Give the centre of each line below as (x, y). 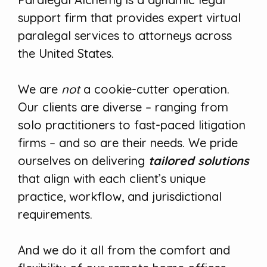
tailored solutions (199, 161)
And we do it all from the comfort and (124, 250)
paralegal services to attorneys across (125, 36)
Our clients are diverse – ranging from (123, 107)
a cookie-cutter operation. (155, 89)
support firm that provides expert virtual (129, 18)
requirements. (55, 215)
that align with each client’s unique (112, 179)
